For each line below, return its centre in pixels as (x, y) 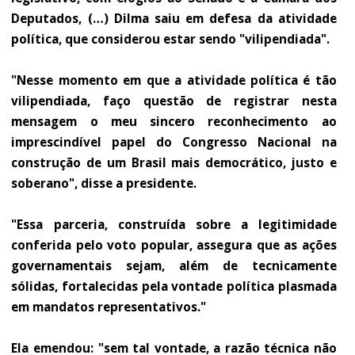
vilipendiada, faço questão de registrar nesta (174, 101)
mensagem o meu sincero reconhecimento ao (174, 122)
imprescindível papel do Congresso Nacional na (174, 143)
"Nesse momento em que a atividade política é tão (174, 81)
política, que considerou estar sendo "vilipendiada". (171, 40)
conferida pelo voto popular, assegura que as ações (174, 246)
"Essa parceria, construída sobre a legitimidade (174, 225)
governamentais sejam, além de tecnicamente (174, 266)
